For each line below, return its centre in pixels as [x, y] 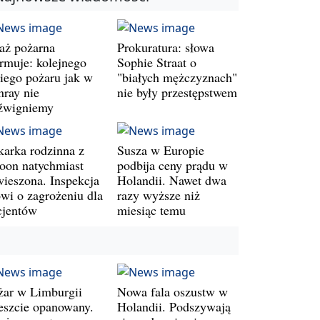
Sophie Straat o [157, 62]
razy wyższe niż [159, 195]
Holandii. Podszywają [174, 306]
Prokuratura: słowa [166, 47]
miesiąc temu [151, 210]
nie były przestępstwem [177, 92]
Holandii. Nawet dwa [172, 180]
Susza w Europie [161, 150]
